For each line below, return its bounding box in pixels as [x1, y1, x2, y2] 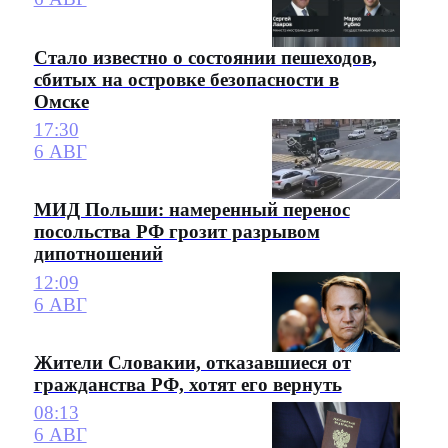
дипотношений [33, 243, 163, 265]
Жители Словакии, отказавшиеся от [33, 351, 351, 373]
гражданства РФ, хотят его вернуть [33, 373, 342, 395]
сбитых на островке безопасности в [33, 68, 339, 90]
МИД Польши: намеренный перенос [33, 199, 350, 221]
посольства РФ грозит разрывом [33, 221, 320, 243]
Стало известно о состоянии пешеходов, [33, 46, 377, 68]
